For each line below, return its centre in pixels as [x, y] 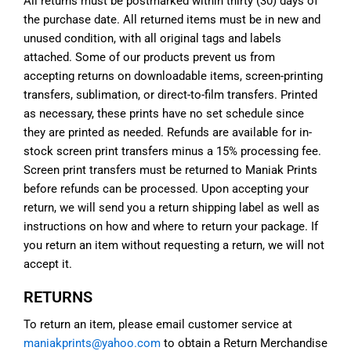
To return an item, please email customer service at [158, 325]
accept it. [48, 264]
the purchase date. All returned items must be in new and [172, 20]
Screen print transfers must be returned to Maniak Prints [170, 170]
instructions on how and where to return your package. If [171, 226]
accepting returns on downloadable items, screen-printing [173, 76]
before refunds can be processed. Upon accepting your [166, 189]
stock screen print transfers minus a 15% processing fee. [172, 151]
